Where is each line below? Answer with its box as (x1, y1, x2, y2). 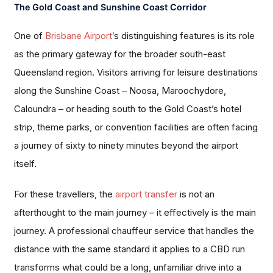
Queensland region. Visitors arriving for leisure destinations (14, 66, 258, 79)
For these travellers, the (14, 188, 116, 200)
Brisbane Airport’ (45, 30, 115, 42)
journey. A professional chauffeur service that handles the (14, 225, 255, 237)
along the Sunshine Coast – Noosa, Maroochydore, (14, 85, 227, 97)
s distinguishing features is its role (114, 30, 255, 42)
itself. (14, 158, 37, 170)
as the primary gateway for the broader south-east (14, 48, 226, 60)
